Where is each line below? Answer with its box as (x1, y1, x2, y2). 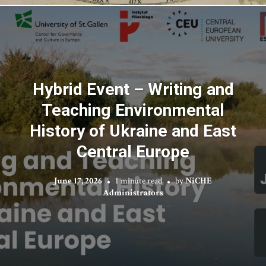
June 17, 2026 (54, 175, 102, 186)
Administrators (103, 187, 163, 198)
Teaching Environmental (42, 100, 224, 120)
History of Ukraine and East (30, 121, 236, 141)
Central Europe (77, 142, 189, 161)
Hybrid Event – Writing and (32, 80, 234, 99)
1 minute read (115, 175, 162, 186)
